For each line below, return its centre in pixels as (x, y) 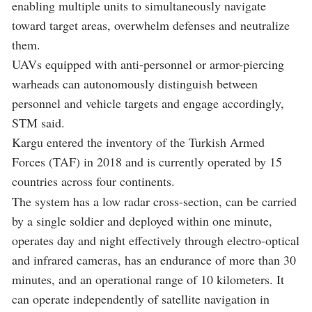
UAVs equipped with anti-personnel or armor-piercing (148, 64)
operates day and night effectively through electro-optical (156, 241)
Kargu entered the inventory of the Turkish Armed (138, 142)
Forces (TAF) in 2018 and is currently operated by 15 (147, 162)
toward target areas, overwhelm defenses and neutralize (151, 25)
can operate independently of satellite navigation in (141, 299)
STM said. (38, 123)
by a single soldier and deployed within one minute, (142, 221)
